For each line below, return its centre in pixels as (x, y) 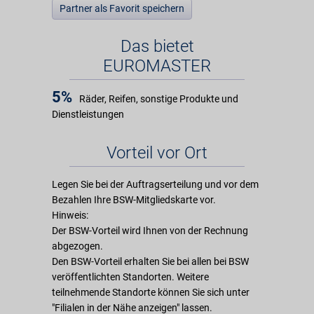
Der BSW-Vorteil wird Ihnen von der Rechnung (150, 231)
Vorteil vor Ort (157, 153)
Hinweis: (70, 215)
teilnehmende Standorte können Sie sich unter (151, 292)
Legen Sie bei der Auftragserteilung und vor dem (155, 184)
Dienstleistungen (88, 114)
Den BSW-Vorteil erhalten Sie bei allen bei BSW (150, 261)
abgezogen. (77, 246)
